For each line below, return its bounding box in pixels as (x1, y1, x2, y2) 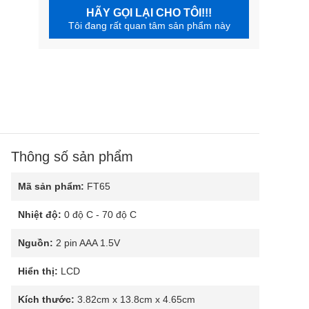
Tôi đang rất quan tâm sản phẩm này (68, 20, 230, 31)
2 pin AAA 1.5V (53, 237, 120, 248)
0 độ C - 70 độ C (61, 209, 137, 220)
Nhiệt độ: (18, 209, 61, 220)
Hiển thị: (18, 266, 58, 277)
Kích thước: (18, 294, 74, 305)
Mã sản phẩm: (18, 181, 84, 192)
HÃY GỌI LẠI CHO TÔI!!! (86, 7, 212, 19)
